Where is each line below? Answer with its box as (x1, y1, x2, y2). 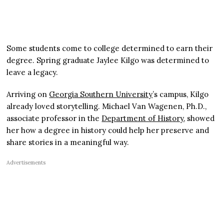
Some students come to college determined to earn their (6, 43, 213, 53)
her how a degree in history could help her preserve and (6, 125, 209, 135)
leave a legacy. (6, 67, 58, 77)
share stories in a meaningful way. (6, 137, 129, 147)
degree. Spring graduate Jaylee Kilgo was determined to (6, 55, 209, 65)
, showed (183, 113, 215, 123)
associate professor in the (6, 113, 102, 123)
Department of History (101, 113, 184, 123)
